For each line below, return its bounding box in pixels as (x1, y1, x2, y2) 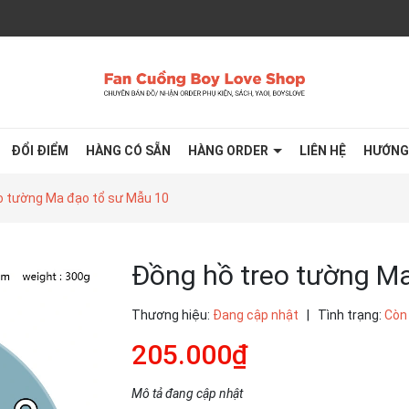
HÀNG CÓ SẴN (86, 143, 171, 158)
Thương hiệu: (131, 308, 210, 322)
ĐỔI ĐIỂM (11, 143, 68, 158)
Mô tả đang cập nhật (131, 386, 243, 401)
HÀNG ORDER (188, 143, 271, 158)
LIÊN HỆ (299, 143, 346, 158)
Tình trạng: (318, 308, 382, 322)
